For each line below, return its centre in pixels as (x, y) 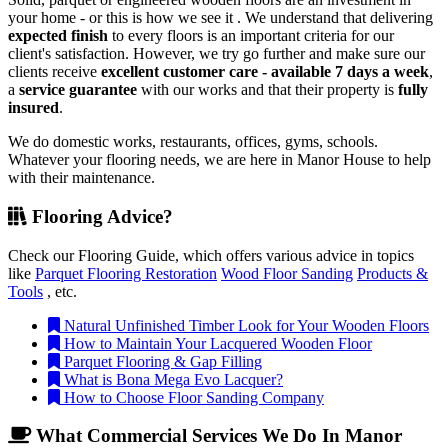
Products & (392, 273)
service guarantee (78, 90)
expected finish (58, 36)
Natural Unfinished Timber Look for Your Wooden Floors (244, 325)
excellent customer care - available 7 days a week (265, 72)
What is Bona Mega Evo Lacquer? (171, 379)
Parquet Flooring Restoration (126, 273)
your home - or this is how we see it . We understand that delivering (220, 18)
